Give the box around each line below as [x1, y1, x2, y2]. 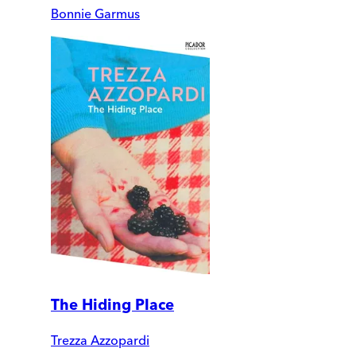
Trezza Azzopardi [51, 332, 149, 349]
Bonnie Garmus [51, 5, 140, 21]
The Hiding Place [51, 295, 174, 314]
